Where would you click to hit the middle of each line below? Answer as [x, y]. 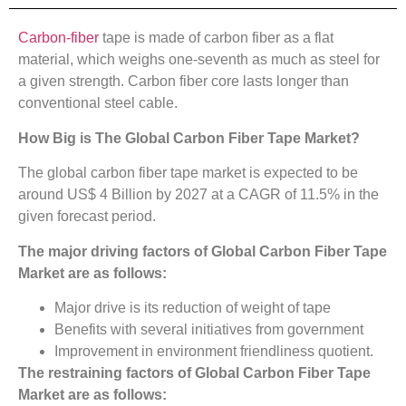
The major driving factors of [115, 251]
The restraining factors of [106, 372]
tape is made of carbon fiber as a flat [216, 38]
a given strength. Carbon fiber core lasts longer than [184, 82]
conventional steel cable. [98, 103]
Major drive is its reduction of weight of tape [193, 307]
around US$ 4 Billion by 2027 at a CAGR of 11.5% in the [198, 195]
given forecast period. [87, 217]
